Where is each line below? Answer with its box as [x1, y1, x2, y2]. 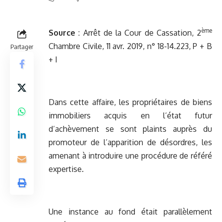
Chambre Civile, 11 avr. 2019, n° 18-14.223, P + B [49, 41, 212, 52]
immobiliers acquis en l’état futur [49, 111, 212, 121]
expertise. [49, 164, 84, 174]
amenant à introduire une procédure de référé [49, 151, 212, 161]
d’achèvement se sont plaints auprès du [49, 124, 212, 134]
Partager [10, 43, 33, 51]
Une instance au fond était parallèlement [49, 207, 212, 217]
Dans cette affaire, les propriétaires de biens [49, 97, 212, 108]
